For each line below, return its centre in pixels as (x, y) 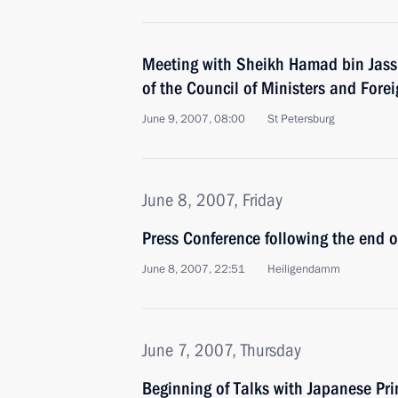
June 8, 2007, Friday (212, 200)
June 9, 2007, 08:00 (194, 119)
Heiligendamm (304, 269)
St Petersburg (301, 119)
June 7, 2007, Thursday (222, 350)
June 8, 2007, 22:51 (194, 269)
